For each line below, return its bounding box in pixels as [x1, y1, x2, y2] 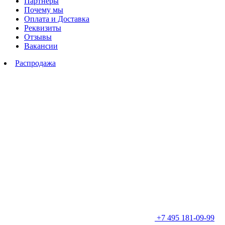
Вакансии [24, 42, 58, 50]
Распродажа [15, 59, 56, 67]
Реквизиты [24, 24, 61, 32]
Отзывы [24, 33, 52, 41]
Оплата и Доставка [24, 15, 89, 23]
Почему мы [24, 6, 63, 14]
